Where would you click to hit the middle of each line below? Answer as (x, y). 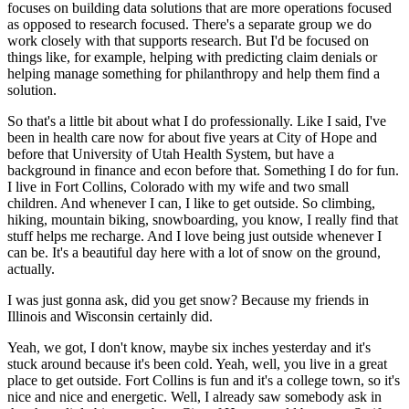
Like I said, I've (341, 121)
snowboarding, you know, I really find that (275, 219)
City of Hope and (327, 137)
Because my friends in (305, 299)
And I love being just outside (230, 236)
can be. (28, 252)
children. (32, 203)
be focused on (329, 40)
